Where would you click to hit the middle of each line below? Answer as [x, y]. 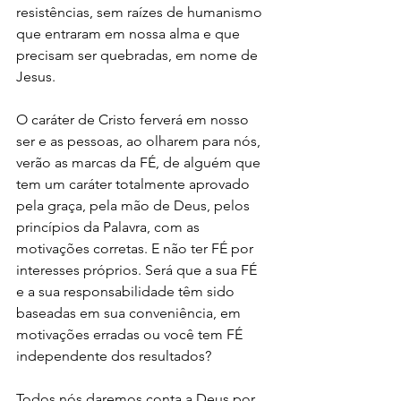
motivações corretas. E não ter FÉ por [137, 249]
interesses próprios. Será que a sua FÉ [138, 270]
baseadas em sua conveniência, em [130, 313]
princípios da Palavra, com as [110, 227]
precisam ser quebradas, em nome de [139, 55]
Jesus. [36, 77]
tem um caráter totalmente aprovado [135, 184]
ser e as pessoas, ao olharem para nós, [140, 141]
